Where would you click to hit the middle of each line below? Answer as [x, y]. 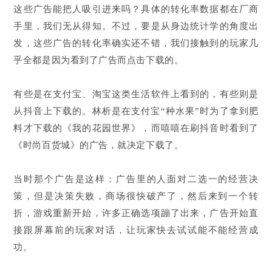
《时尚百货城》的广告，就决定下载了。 [99, 145]
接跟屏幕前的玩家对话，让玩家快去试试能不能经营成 [136, 230]
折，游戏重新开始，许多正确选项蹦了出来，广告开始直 [136, 213]
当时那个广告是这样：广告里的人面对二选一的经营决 [136, 179]
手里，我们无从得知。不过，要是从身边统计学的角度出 [136, 26]
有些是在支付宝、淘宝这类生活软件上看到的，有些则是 [136, 94]
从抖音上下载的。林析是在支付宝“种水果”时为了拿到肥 [136, 111]
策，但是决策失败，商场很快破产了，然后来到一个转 [136, 196]
